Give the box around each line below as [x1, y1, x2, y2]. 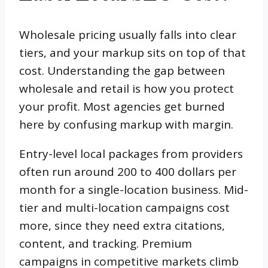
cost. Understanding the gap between [19, 62, 225, 78]
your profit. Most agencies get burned [19, 98, 225, 114]
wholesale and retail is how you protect [19, 80, 234, 96]
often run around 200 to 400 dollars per [19, 163, 236, 179]
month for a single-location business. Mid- [19, 181, 248, 197]
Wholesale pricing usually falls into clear [19, 26, 236, 42]
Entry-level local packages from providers [19, 145, 243, 162]
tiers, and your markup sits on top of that [19, 44, 246, 60]
